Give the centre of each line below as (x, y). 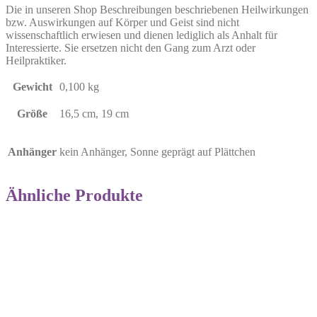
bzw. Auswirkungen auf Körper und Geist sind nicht (122, 22)
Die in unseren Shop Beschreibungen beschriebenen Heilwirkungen (157, 9)
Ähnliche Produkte (74, 195)
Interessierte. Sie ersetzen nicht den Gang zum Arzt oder (131, 47)
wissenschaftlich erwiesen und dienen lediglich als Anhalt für (142, 35)
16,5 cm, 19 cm (94, 113)
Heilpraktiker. (36, 60)
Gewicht (32, 86)
